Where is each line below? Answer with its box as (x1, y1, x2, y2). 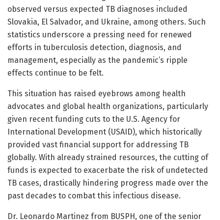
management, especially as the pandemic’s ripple (7, 55, 188, 65)
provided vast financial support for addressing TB (7, 139, 189, 149)
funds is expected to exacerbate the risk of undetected (7, 165, 208, 175)
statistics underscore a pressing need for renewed (7, 29, 192, 39)
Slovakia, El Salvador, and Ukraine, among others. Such (7, 17, 206, 27)
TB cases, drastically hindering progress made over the (7, 178, 208, 188)
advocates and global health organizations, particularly (7, 101, 208, 111)
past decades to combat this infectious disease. (7, 191, 181, 200)
